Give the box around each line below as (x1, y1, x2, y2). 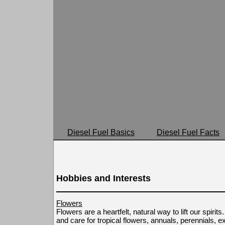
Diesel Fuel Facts (157, 128, 219, 137)
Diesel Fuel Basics (67, 128, 135, 137)
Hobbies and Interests (56, 173, 151, 184)
